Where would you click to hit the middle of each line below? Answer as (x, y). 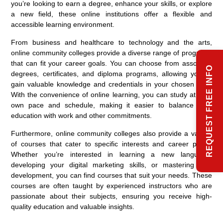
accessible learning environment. (63, 24)
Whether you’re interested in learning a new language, (111, 154)
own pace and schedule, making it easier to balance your (111, 105)
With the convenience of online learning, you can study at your (111, 94)
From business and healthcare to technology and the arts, (111, 42)
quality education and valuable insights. (73, 206)
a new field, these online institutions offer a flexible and (111, 14)
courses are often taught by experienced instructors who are (111, 185)
